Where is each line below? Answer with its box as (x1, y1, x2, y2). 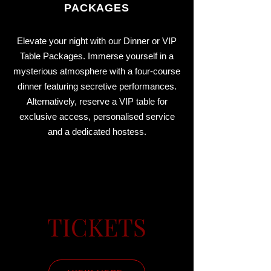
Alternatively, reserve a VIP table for (26, 96, 168, 106)
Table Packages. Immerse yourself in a (20, 51, 174, 61)
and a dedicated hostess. (47, 126, 146, 137)
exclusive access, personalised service (19, 111, 175, 122)
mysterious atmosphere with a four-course (13, 66, 180, 76)
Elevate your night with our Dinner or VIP (17, 36, 177, 46)
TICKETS (47, 211, 146, 243)
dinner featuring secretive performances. (17, 81, 177, 91)
